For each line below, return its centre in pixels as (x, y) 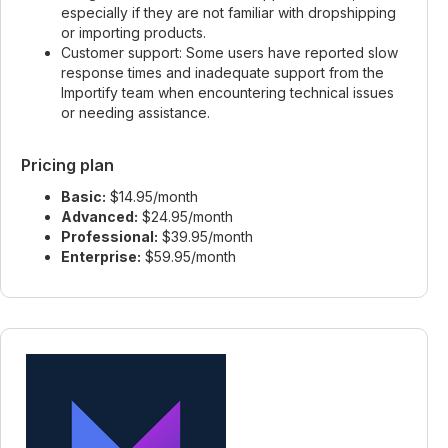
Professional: (109, 236)
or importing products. (133, 32)
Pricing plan (67, 165)
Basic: (83, 196)
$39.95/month (205, 236)
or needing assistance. (135, 112)
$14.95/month (152, 196)
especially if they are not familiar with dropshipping (228, 12)
